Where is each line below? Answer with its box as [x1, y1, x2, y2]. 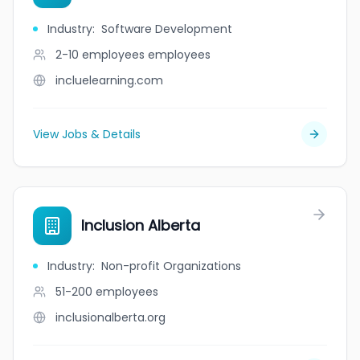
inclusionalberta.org [55, 309, 166, 325]
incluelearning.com [55, 72, 163, 88]
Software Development [101, 21, 232, 37]
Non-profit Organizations [101, 258, 241, 274]
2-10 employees [55, 47, 145, 63]
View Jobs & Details [33, 126, 141, 142]
